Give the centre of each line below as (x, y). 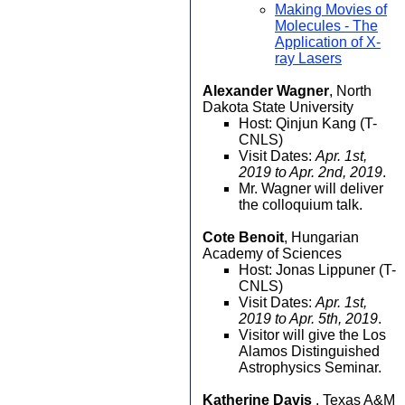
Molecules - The (326, 26)
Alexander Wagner (266, 91)
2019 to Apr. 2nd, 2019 (311, 172)
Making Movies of (331, 9)
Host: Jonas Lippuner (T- (317, 270)
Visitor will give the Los (312, 335)
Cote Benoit (243, 237)
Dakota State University (278, 107)
